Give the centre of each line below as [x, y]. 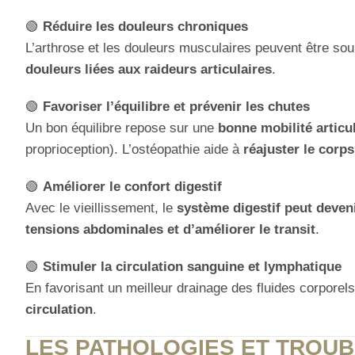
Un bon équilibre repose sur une [122, 128]
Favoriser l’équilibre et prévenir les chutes [176, 107]
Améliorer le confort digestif [132, 187]
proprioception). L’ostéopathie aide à [134, 150]
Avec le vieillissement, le [101, 208]
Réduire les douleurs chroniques [145, 27]
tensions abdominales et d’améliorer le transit [170, 230]
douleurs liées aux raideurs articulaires [149, 70]
